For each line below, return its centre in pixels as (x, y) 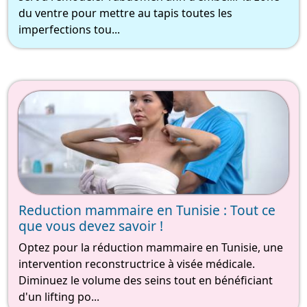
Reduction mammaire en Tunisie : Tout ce (147, 210)
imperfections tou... (69, 30)
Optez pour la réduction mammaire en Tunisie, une (151, 248)
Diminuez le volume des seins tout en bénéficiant (146, 281)
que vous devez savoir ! (91, 226)
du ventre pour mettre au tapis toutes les (125, 13)
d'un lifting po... (59, 297)
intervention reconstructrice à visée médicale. (137, 264)
